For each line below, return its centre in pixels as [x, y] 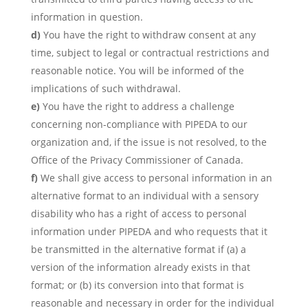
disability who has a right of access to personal [139, 213]
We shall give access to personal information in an [156, 178]
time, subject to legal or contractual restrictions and [150, 53]
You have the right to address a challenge [138, 106]
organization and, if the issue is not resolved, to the [148, 142]
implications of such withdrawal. [106, 88]
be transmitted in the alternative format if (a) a [138, 249]
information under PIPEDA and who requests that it [149, 231]
